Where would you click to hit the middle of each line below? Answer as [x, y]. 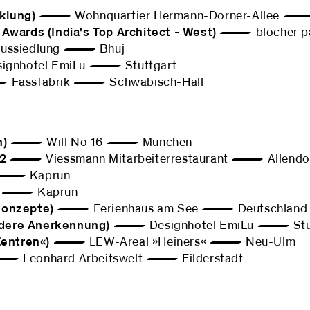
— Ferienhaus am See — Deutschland [181, 209]
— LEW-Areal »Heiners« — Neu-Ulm [173, 242]
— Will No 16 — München [100, 143]
